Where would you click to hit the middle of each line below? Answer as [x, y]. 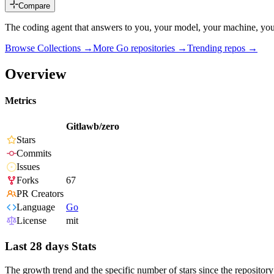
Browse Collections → [49, 48]
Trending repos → [222, 48]
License [31, 221]
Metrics [20, 101]
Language [36, 207]
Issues [28, 167]
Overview [35, 74]
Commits [34, 154]
